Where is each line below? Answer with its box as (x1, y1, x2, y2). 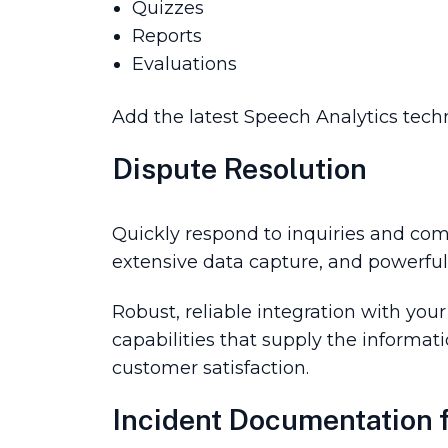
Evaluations (132, 52, 237, 75)
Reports (132, 24, 202, 47)
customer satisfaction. (112, 356, 309, 379)
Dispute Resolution (112, 152, 367, 186)
